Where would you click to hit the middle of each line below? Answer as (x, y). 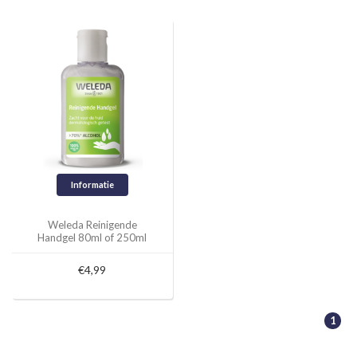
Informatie (92, 184)
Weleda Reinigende (92, 224)
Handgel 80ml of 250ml (92, 237)
